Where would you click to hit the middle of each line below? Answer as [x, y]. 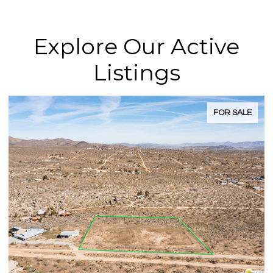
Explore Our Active [136, 46]
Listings [136, 72]
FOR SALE [232, 112]
